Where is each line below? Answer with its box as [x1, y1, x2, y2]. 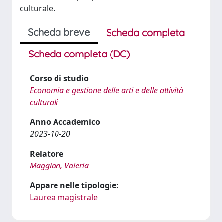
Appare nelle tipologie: [30, 180, 119, 191]
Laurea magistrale [30, 192, 98, 203]
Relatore [30, 148, 63, 159]
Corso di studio [30, 73, 89, 84]
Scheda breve [28, 26, 90, 38]
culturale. [20, 3, 55, 14]
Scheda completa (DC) [28, 48, 130, 60]
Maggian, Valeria [30, 160, 89, 171]
